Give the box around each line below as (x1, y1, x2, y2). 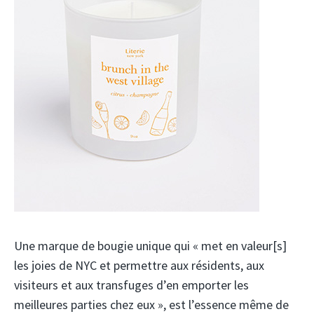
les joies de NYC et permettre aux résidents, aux (14, 257, 264, 273)
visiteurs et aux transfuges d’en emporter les (14, 277, 249, 293)
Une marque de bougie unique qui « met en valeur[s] (14, 238, 287, 254)
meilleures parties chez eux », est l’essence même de (14, 296, 289, 313)
